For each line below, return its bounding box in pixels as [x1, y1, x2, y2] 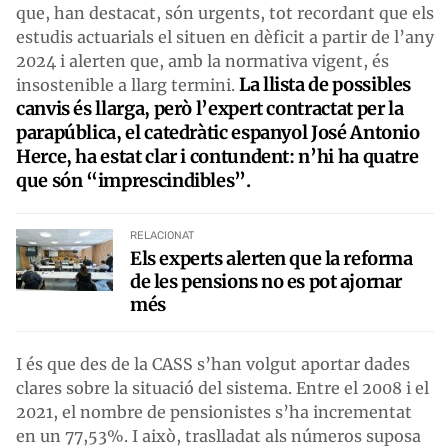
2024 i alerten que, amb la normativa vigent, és [16, 50, 389, 71]
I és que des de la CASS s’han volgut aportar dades [16, 353, 410, 374]
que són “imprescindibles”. [16, 168, 251, 192]
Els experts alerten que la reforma [130, 246, 413, 270]
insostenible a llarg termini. [16, 74, 239, 95]
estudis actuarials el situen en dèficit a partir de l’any [16, 26, 434, 47]
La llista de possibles [239, 72, 412, 96]
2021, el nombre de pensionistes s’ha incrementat [16, 401, 412, 422]
